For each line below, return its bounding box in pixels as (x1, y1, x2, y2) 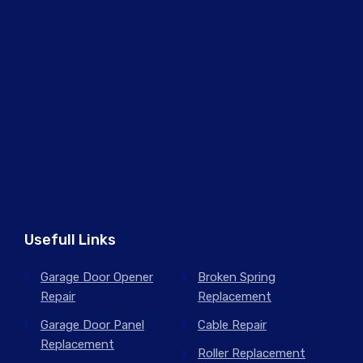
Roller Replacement (198, 345, 305, 361)
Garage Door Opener (41, 269, 153, 284)
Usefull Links (24, 230, 116, 249)
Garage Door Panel (41, 317, 144, 332)
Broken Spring (198, 269, 275, 284)
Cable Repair (198, 317, 267, 332)
